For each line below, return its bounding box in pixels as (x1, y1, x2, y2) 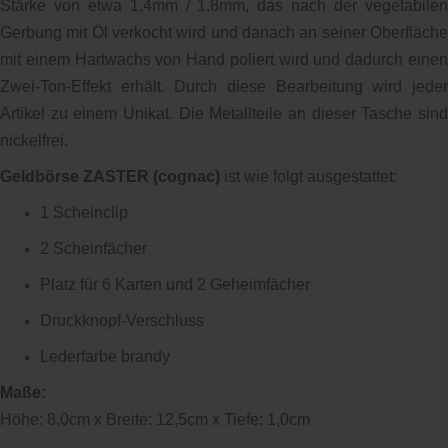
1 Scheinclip (40, 204, 128, 221)
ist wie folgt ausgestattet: (220, 168, 397, 185)
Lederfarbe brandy (40, 348, 170, 365)
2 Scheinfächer (40, 240, 147, 257)
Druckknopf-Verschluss (40, 312, 204, 329)
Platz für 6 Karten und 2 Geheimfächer (40, 276, 310, 293)
